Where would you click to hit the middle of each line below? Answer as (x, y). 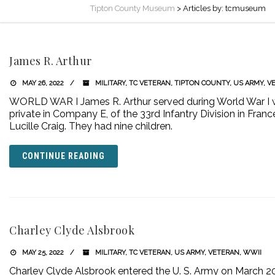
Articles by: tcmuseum (224, 8)
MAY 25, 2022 (42, 253)
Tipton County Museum (133, 8)
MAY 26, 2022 (42, 83)
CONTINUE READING (64, 156)
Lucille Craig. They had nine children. (91, 126)
